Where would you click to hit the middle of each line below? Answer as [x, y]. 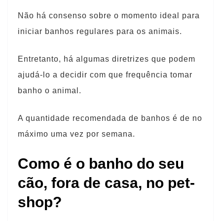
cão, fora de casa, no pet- [106, 183]
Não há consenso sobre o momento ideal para [109, 16]
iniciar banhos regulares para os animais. [100, 31]
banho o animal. [50, 91]
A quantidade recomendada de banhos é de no [110, 118]
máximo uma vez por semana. [76, 134]
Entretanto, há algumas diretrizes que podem [107, 59]
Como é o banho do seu [101, 164]
